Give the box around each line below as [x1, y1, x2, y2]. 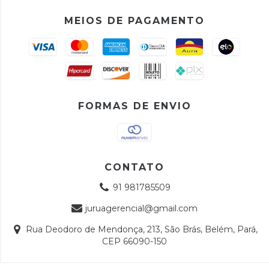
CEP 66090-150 [102, 236, 167, 247]
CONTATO [104, 162, 165, 173]
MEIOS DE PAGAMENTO [64, 15, 205, 26]
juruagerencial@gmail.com [85, 203, 198, 214]
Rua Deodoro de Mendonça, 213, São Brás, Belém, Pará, [25, 224, 258, 235]
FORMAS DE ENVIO [77, 100, 192, 112]
